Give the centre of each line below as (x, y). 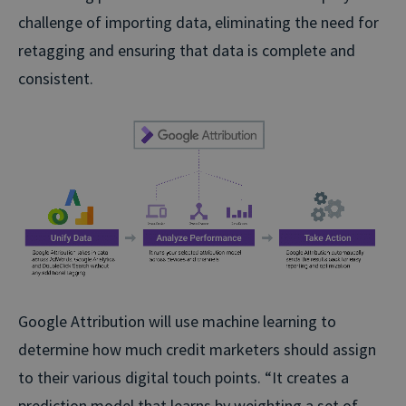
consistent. (56, 78)
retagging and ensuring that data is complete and (187, 50)
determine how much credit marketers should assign (197, 349)
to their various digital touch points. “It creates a (184, 377)
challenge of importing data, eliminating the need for (198, 22)
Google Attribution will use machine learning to (177, 321)
